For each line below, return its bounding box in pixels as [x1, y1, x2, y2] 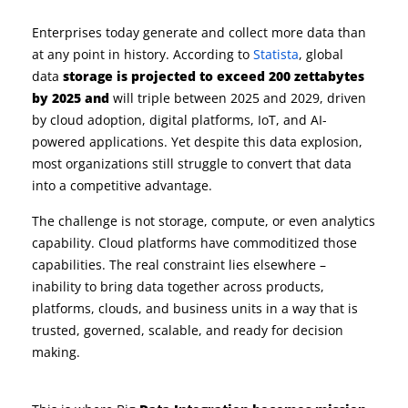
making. [32, 343, 80, 361]
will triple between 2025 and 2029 [113, 89, 320, 107]
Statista [253, 46, 299, 63]
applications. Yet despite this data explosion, [89, 133, 362, 150]
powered [32, 133, 89, 150]
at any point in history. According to [32, 46, 253, 63]
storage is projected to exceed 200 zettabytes [63, 67, 364, 85]
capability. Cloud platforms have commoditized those [32, 234, 357, 251]
